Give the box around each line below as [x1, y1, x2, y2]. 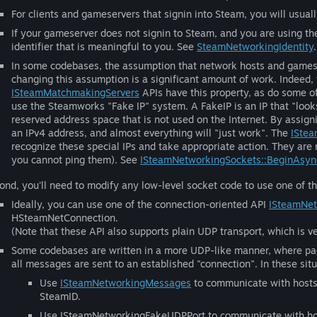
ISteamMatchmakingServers [11, 86, 139, 98]
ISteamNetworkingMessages [60, 277, 191, 289]
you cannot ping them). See [11, 154, 140, 166]
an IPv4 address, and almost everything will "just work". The [11, 127, 291, 139]
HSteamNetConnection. [11, 212, 118, 224]
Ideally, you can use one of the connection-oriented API [11, 198, 269, 210]
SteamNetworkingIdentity [197, 40, 313, 52]
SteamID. [40, 290, 81, 302]
